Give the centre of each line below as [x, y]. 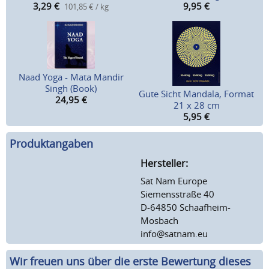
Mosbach [159, 220]
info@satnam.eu [174, 233]
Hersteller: [164, 163]
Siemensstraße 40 [177, 194]
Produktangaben [51, 144]
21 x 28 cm [196, 105]
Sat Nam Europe [174, 180]
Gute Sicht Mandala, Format [196, 94]
